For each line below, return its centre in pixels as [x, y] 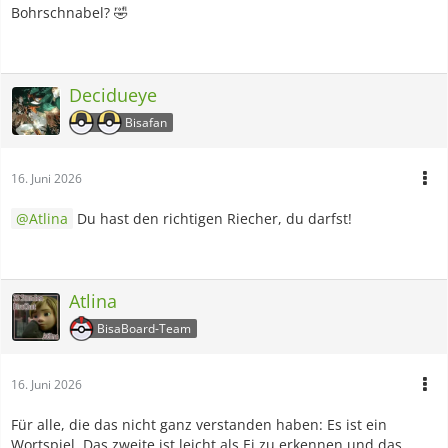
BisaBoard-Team [144, 328]
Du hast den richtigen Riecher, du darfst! [212, 218]
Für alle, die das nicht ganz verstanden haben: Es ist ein [199, 424]
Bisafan [146, 122]
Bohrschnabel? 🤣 [69, 12]
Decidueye [113, 94]
